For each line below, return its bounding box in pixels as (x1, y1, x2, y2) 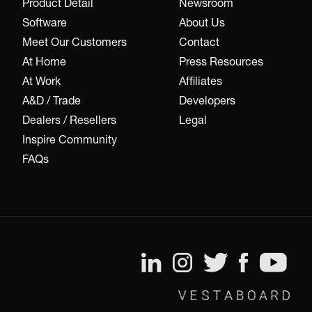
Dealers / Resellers (22, 112, 116, 127)
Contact (179, 34, 219, 49)
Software (22, 15, 67, 29)
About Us (179, 15, 225, 29)
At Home (22, 54, 66, 68)
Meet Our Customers (22, 34, 127, 49)
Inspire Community (22, 132, 117, 146)
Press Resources (179, 54, 263, 68)
